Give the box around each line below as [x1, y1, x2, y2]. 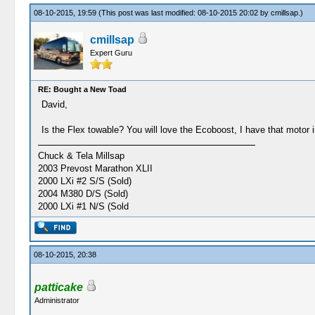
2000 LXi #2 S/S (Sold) [37, 176, 131, 186]
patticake [34, 281, 83, 293]
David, [41, 99, 67, 110]
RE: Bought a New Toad [37, 85, 127, 94]
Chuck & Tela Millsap [37, 150, 124, 161]
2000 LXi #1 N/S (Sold [37, 201, 129, 212]
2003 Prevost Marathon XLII [37, 163, 153, 174]
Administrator [34, 296, 79, 304]
